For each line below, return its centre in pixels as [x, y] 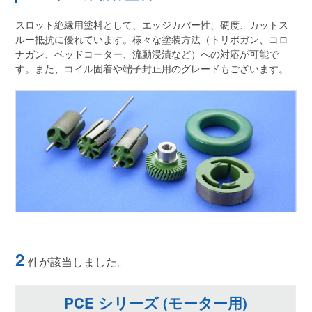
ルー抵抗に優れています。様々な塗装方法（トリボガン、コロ [152, 39]
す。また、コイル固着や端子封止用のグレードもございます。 [152, 68]
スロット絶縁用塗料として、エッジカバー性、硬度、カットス [152, 24]
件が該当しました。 [78, 262]
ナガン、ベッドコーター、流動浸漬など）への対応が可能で [147, 53]
